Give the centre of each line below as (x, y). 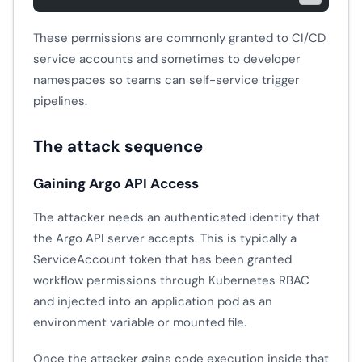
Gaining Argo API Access (116, 183)
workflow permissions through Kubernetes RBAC (171, 281)
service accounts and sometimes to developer (167, 59)
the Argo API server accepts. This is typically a (165, 239)
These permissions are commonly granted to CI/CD (179, 38)
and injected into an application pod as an (153, 302)
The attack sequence (118, 147)
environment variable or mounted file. (140, 323)
